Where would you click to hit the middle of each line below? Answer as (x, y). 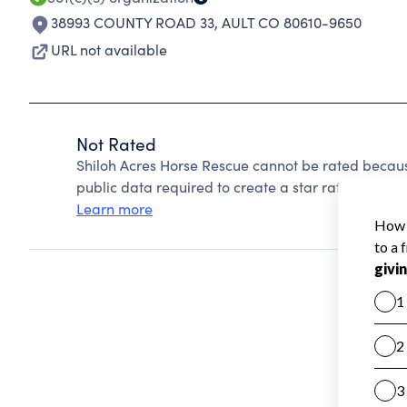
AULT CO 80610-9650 (292, 22)
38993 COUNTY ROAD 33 (133, 22)
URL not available (109, 50)
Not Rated (116, 144)
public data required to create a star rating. (221, 187)
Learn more (114, 208)
